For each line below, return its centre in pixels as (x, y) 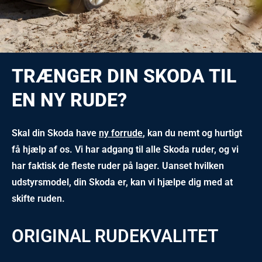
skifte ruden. (38, 199)
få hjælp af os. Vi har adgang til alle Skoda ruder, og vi (125, 149)
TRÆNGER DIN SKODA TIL (124, 76)
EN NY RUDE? (69, 100)
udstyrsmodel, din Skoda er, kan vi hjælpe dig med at (122, 182)
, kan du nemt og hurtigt (192, 133)
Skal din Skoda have (55, 133)
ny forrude (121, 133)
